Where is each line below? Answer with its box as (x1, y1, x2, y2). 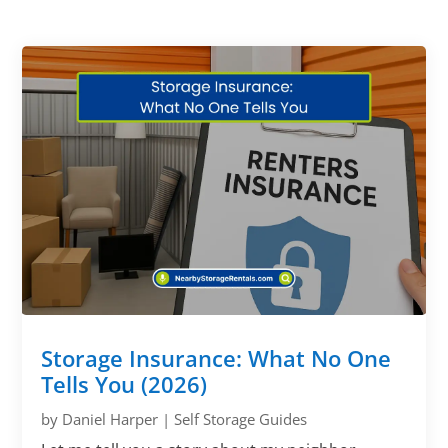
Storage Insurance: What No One (41, 342, 392, 373)
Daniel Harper (62, 408, 159, 429)
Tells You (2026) (41, 368, 208, 399)
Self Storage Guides (174, 408, 308, 429)
